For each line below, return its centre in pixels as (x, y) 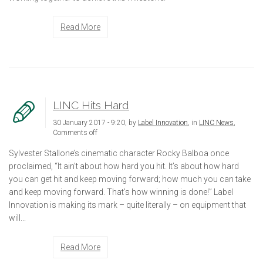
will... (17, 218)
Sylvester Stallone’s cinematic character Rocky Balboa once (119, 153)
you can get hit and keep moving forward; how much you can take (130, 179)
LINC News (216, 122)
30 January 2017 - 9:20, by (95, 122)
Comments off (75, 132)
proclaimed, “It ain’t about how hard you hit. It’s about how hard (124, 166)
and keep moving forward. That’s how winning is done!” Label (121, 192)
